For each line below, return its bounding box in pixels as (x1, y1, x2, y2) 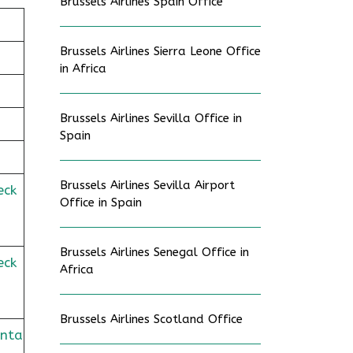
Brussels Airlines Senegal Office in (60, 245, 249, 259)
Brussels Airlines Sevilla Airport (60, 178, 235, 192)
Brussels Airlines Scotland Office (60, 312, 243, 326)
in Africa (60, 61, 106, 76)
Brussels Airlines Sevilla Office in (60, 111, 242, 125)
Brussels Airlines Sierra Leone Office (60, 44, 261, 58)
